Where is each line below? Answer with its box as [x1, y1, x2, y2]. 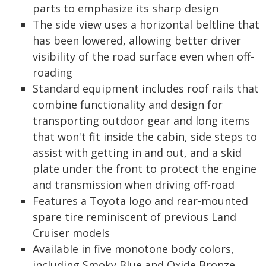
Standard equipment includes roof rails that [33, 81, 259, 96]
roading [33, 65, 72, 80]
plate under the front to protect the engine [33, 161, 256, 176]
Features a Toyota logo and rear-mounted [33, 193, 248, 208]
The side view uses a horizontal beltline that [33, 17, 259, 31]
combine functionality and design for [33, 97, 223, 112]
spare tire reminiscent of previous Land [33, 209, 236, 224]
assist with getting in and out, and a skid [33, 145, 242, 160]
